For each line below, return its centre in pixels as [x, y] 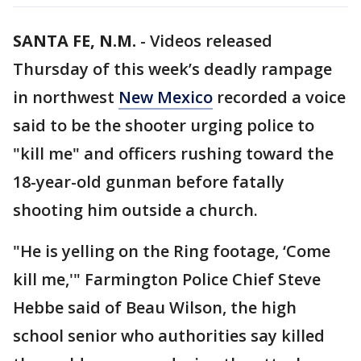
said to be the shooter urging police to [164, 125]
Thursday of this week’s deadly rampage [172, 69]
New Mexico [166, 97]
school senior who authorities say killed [169, 336]
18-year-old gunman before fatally [149, 182]
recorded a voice [279, 97]
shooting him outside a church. [135, 210]
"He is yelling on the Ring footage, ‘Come [172, 251]
